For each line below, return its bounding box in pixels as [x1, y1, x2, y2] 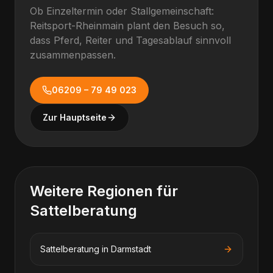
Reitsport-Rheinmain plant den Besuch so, [30, 19, 225, 32]
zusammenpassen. [30, 49, 116, 61]
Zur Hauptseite [43, 112, 107, 122]
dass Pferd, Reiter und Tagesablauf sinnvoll [30, 34, 231, 46]
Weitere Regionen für [30, 182, 178, 200]
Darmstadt [111, 244, 151, 254]
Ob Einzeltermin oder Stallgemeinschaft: [30, 5, 214, 17]
